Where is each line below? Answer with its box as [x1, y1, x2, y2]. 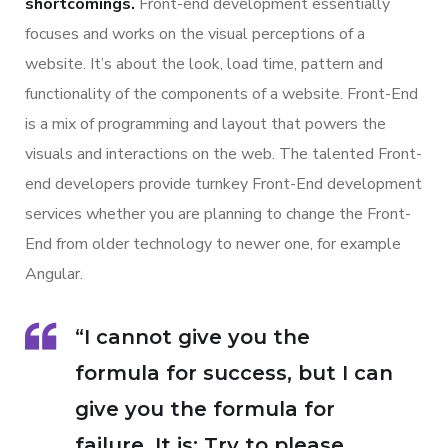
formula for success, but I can [75, 361, 393, 386]
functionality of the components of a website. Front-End [25, 83, 418, 106]
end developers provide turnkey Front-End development [25, 173, 422, 196]
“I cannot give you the [75, 325, 310, 350]
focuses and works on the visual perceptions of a [25, 23, 365, 46]
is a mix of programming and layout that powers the [25, 113, 386, 136]
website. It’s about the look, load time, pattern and [25, 53, 383, 76]
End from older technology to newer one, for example [25, 233, 401, 256]
